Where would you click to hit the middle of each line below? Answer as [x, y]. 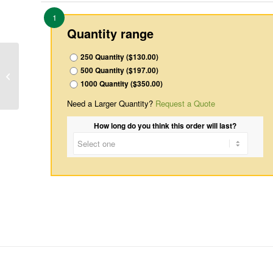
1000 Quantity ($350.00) [122, 83]
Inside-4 [35, 76]
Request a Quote [185, 103]
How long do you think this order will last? [165, 126]
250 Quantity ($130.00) [119, 57]
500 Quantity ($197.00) [119, 70]
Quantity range [110, 33]
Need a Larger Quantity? [111, 103]
